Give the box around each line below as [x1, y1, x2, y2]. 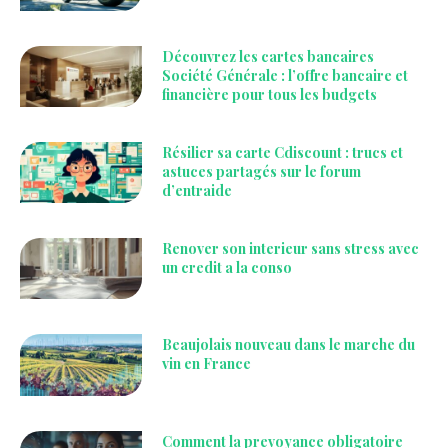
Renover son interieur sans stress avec [162, 239, 420, 259]
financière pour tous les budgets [162, 84, 378, 104]
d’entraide [162, 181, 233, 201]
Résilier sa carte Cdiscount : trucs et [162, 143, 404, 163]
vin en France [162, 354, 252, 374]
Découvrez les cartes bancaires [162, 46, 375, 66]
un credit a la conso [162, 258, 293, 278]
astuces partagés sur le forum [162, 162, 362, 182]
